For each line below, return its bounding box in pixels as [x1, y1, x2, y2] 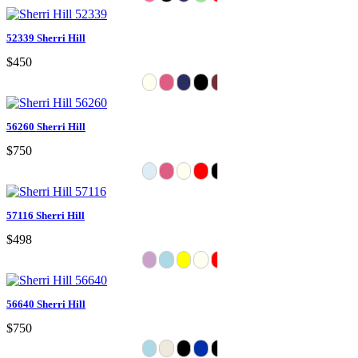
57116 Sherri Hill [6, 209, 85, 221]
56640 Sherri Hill [6, 297, 86, 310]
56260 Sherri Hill [6, 120, 86, 133]
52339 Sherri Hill [6, 31, 86, 44]
